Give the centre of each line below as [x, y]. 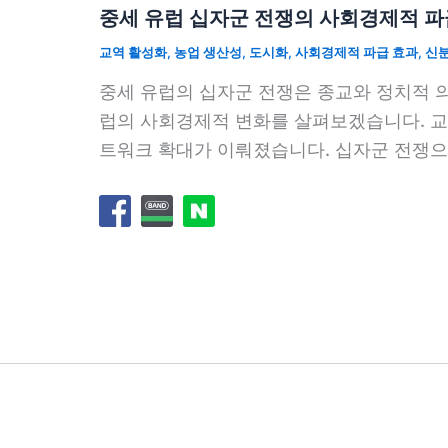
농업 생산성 [208, 52]
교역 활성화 [133, 52]
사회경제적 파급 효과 [356, 52]
